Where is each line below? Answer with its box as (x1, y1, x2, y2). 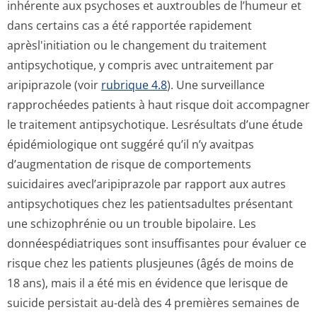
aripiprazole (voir (7, 77, 101, 93)
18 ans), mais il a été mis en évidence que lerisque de (7, 275, 288, 291)
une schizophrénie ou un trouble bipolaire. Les (7, 216, 256, 231)
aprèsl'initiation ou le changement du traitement (7, 38, 267, 53)
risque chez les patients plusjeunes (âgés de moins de (7, 255, 294, 271)
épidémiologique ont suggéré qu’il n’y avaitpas (7, 137, 254, 152)
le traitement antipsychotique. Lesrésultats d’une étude (7, 117, 303, 132)
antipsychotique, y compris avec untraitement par (7, 57, 274, 73)
